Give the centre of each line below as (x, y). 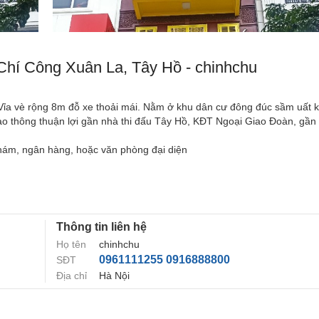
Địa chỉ (72, 275)
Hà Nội (114, 275)
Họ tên (71, 244)
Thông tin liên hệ (101, 226)
